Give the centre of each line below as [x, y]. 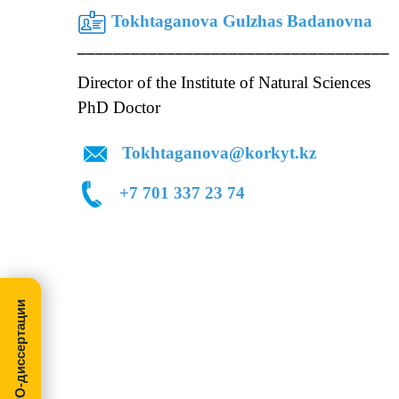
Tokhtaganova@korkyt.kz [221, 152]
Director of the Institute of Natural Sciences [224, 82]
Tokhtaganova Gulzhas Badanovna [242, 20]
